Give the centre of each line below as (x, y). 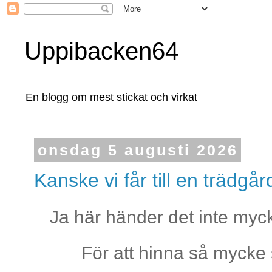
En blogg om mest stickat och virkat (111, 97)
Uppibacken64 (101, 51)
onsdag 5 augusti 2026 (138, 150)
